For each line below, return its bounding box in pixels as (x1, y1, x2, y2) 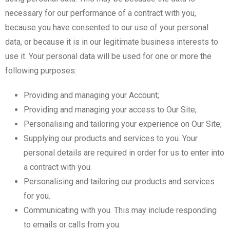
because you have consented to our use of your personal (5, 22, 208, 32)
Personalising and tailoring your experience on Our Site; (24, 119, 222, 129)
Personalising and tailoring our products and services (24, 176, 215, 186)
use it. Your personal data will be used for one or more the (5, 51, 212, 61)
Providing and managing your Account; (24, 90, 159, 100)
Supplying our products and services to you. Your (24, 133, 198, 143)
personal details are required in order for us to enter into (24, 147, 224, 158)
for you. (24, 190, 50, 201)
